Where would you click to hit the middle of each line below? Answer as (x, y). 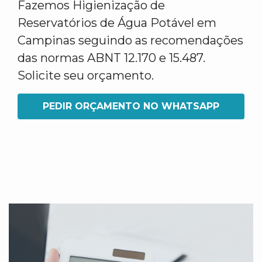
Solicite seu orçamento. (86, 75)
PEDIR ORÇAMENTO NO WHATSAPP (131, 106)
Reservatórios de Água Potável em (117, 23)
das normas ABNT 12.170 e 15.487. (111, 58)
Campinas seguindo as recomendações (130, 40)
